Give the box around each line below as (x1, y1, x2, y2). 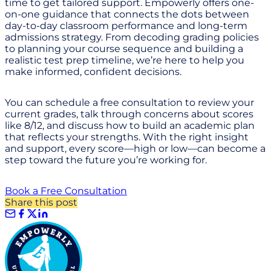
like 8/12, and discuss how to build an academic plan (5, 119, 255, 131)
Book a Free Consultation (5, 184, 127, 197)
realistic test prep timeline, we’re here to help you (5, 54, 244, 66)
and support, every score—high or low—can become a (5, 142, 266, 154)
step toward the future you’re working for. (5, 154, 207, 166)
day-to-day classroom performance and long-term (5, 19, 247, 31)
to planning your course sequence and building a (5, 42, 243, 54)
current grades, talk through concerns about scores (5, 108, 253, 120)
